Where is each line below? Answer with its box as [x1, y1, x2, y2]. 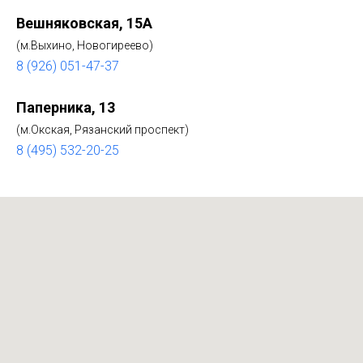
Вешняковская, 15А [16, 15, 152, 32]
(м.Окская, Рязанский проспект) [16, 123, 189, 136]
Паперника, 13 [16, 99, 115, 116]
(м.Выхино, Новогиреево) [16, 39, 153, 52]
